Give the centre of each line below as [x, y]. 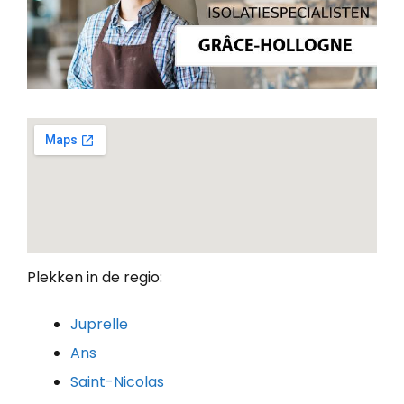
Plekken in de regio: [95, 277]
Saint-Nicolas [117, 381]
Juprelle [99, 324]
